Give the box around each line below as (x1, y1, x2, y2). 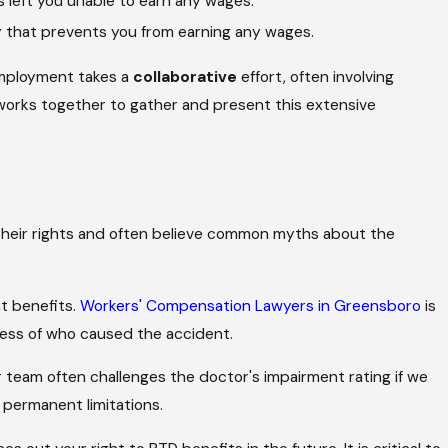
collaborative (133, 66, 238, 87)
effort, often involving (237, 66, 395, 87)
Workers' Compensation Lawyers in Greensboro (80, 295, 422, 316)
